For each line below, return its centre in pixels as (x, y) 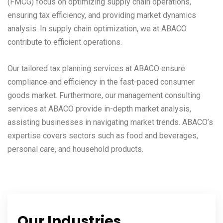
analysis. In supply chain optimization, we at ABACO (97, 29)
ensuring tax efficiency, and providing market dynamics (102, 15)
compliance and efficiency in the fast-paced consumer (101, 82)
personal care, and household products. (75, 149)
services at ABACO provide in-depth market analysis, (99, 109)
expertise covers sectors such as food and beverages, (103, 136)
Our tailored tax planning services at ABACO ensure (96, 68)
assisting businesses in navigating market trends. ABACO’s (110, 122)
